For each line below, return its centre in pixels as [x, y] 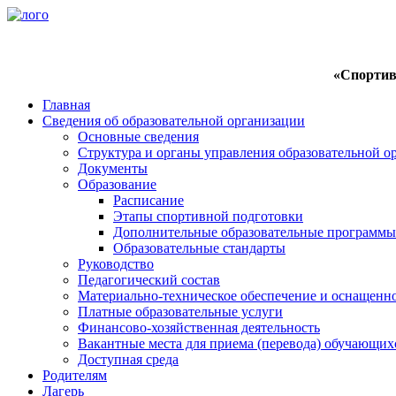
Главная [66, 105]
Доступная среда [128, 359]
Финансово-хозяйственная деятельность [199, 327]
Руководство [116, 264]
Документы [113, 168]
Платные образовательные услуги [180, 312]
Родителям [75, 375]
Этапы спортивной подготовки [208, 216]
